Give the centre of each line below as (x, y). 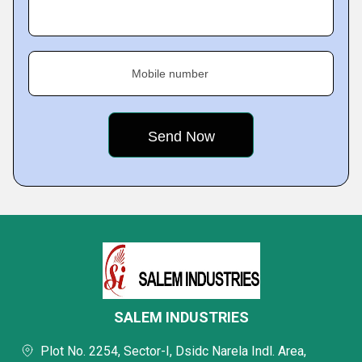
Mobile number (170, 74)
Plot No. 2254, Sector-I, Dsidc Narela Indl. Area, (173, 351)
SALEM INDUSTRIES (181, 317)
